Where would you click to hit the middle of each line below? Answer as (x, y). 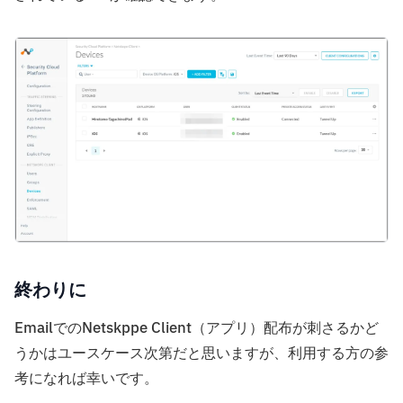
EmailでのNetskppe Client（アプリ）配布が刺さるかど (197, 329)
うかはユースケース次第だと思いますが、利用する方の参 (201, 354)
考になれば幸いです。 (86, 379)
